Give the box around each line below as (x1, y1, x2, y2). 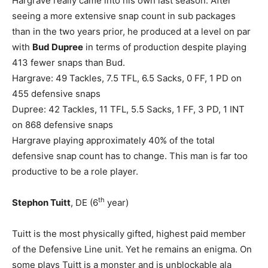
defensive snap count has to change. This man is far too (12, 150, 248, 162)
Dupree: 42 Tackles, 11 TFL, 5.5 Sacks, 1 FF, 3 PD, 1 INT (12, 103, 245, 115)
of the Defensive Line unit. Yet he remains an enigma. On (12, 243, 252, 255)
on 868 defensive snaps (12, 118, 113, 130)
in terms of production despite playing (83, 41, 246, 53)
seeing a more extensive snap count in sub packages (12, 10, 236, 22)
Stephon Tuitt (12, 196, 71, 208)
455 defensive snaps (12, 87, 100, 99)
